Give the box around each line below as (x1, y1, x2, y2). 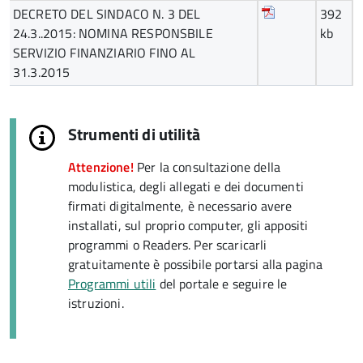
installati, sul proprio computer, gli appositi (68, 216, 309, 235)
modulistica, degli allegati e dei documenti (68, 177, 304, 196)
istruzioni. (68, 293, 124, 313)
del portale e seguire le (156, 274, 288, 293)
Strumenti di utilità (68, 122, 200, 147)
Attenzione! (68, 157, 137, 177)
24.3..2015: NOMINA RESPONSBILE (13, 23, 213, 43)
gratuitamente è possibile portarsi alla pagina (68, 254, 323, 274)
